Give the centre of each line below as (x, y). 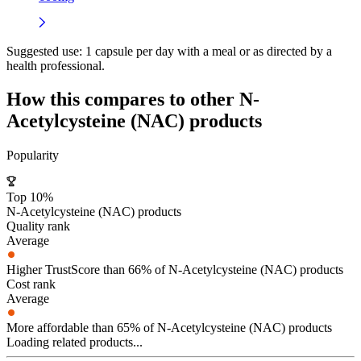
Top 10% (30, 197)
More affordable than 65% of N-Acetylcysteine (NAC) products (169, 328)
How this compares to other (123, 100)
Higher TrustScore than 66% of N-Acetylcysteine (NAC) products (175, 270)
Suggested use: (44, 51)
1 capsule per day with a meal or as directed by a (207, 51)
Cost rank (31, 284)
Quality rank (38, 226)
